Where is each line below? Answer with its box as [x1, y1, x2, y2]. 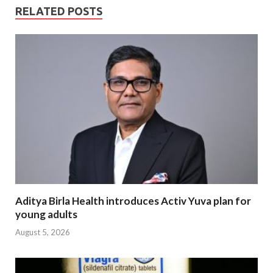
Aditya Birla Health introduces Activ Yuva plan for [15, 194, 251, 208]
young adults [15, 208, 77, 221]
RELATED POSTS [15, 5, 102, 18]
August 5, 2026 [15, 227, 70, 237]
